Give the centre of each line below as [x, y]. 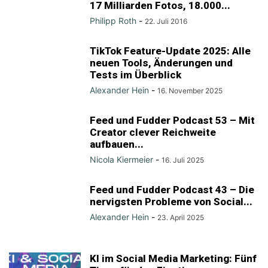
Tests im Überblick [135, 75]
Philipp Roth [113, 21]
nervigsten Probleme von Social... [171, 202]
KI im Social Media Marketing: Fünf [173, 258]
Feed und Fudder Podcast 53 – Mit [172, 120]
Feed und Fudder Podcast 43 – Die [172, 190]
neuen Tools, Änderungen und [161, 63]
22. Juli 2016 [166, 21]
